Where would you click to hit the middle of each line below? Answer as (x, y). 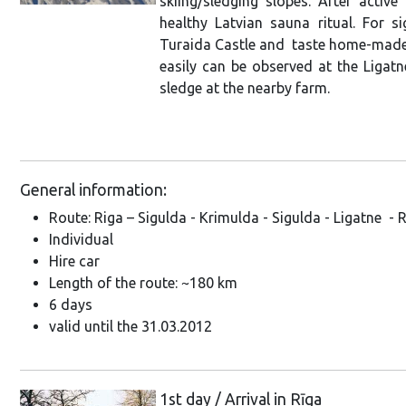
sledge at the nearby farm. (245, 88)
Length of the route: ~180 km (143, 282)
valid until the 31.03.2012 (130, 326)
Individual (81, 239)
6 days (71, 304)
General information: (93, 189)
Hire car (74, 261)
